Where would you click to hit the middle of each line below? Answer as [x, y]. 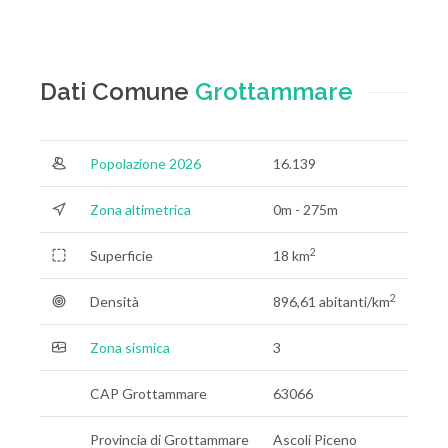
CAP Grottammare [148, 393]
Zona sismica [130, 347]
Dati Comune [117, 91]
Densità [114, 301]
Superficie [121, 255]
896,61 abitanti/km [331, 301]
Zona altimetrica [140, 209]
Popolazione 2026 [145, 163]
